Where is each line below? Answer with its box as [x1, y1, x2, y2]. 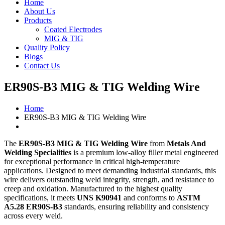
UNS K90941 [77, 193, 122, 202]
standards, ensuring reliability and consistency [62, 202, 209, 211]
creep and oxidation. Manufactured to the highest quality [4, 184, 182, 193]
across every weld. [4, 211, 63, 220]
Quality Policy [24, 43, 70, 52]
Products [24, 16, 52, 25]
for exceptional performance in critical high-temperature [4, 157, 180, 166]
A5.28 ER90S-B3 [4, 202, 62, 211]
